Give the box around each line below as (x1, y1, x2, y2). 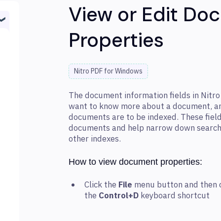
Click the (84, 179, 118, 191)
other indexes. (69, 133, 121, 145)
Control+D (99, 190, 139, 202)
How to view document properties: (69, 156, 202, 167)
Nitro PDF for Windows (74, 67, 143, 76)
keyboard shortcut (139, 190, 210, 202)
